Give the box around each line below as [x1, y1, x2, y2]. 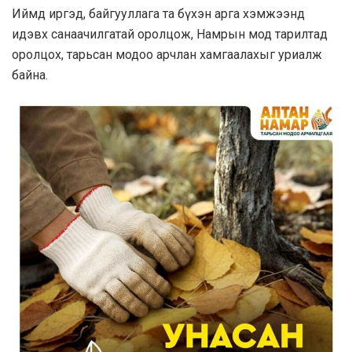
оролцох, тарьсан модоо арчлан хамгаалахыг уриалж [12, 46, 322, 62]
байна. [12, 67, 48, 82]
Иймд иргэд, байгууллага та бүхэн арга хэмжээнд [12, 5, 305, 21]
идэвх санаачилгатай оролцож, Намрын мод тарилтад [12, 26, 328, 42]
